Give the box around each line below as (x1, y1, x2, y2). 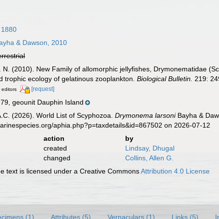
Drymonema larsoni (115, 111, 176, 119)
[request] (31, 86, 55, 92)
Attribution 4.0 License (141, 167, 210, 175)
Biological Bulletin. (137, 75, 193, 83)
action (43, 134, 65, 142)
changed (43, 153, 70, 162)
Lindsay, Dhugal (125, 144, 175, 152)
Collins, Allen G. (125, 153, 174, 162)
